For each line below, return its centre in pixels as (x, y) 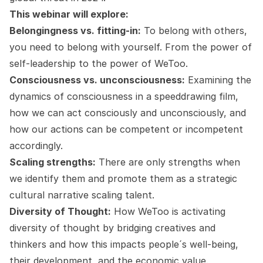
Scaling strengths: (53, 162)
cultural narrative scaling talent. (82, 195)
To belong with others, (194, 31)
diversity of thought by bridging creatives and (112, 228)
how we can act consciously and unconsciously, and (128, 113)
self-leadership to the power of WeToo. (99, 63)
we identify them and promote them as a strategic (123, 178)
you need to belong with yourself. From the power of (131, 47)
